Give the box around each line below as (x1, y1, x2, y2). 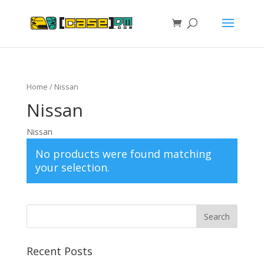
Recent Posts (26, 243, 93, 258)
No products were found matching (35, 146, 212, 161)
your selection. (35, 160, 110, 174)
